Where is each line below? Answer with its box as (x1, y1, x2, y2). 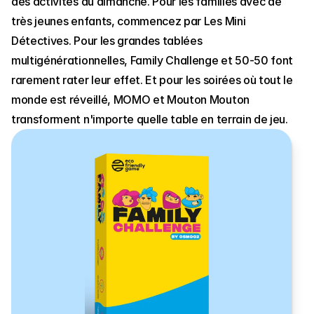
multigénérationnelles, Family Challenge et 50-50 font (11, 53, 294, 67)
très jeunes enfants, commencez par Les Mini (11, 14, 246, 28)
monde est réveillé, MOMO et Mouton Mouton (11, 93, 250, 107)
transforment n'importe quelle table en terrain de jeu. (11, 112, 288, 126)
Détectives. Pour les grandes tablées (11, 34, 203, 48)
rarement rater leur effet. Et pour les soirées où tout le (11, 73, 293, 87)
